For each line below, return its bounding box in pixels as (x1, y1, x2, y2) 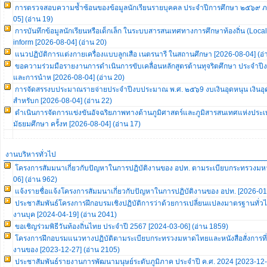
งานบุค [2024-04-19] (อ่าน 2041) (13, 210, 117, 219)
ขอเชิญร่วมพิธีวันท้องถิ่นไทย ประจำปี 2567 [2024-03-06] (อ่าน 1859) (15, 222, 228, 231)
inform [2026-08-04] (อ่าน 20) (13, 38, 107, 46)
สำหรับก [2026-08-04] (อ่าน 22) (13, 97, 112, 105)
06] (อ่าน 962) (13, 175, 57, 184)
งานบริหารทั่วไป (5, 150, 56, 159)
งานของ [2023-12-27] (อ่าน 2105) (13, 246, 120, 254)
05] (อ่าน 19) (13, 15, 53, 23)
